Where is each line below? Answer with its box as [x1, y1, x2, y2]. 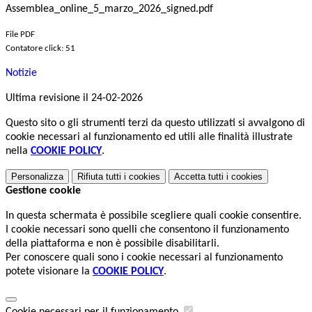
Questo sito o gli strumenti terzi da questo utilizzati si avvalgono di [6, 118, 305, 130]
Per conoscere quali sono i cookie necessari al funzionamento [6, 252, 283, 264]
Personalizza [11, 171, 63, 182]
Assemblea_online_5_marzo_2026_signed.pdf [6, 3, 213, 15]
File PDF [6, 30, 35, 40]
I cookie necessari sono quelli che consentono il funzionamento [6, 224, 289, 236]
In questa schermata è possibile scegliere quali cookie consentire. [6, 210, 302, 222]
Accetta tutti [174, 171, 224, 182]
